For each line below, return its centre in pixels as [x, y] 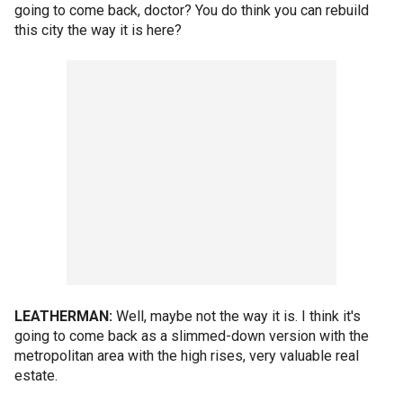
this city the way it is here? [98, 30]
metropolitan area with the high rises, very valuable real [187, 356]
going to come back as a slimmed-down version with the [192, 336]
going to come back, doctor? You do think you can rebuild [192, 10]
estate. [36, 376]
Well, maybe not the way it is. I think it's [237, 316]
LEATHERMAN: [63, 316]
